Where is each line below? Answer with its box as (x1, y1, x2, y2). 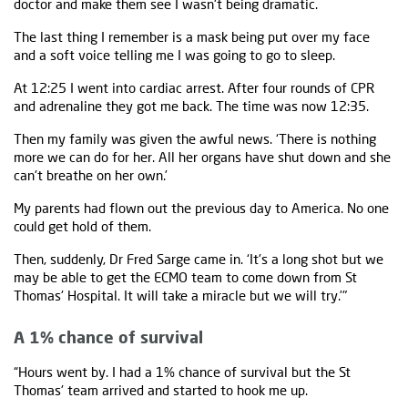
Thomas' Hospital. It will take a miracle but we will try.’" (14, 287, 347, 304)
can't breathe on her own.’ (14, 167, 168, 184)
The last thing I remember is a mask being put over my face (14, 28, 370, 46)
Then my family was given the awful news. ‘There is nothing (14, 130, 376, 148)
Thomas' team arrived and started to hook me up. (14, 382, 308, 399)
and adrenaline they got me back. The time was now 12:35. (14, 97, 369, 115)
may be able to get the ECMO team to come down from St (14, 269, 357, 286)
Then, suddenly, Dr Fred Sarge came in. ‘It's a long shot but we (14, 250, 383, 268)
